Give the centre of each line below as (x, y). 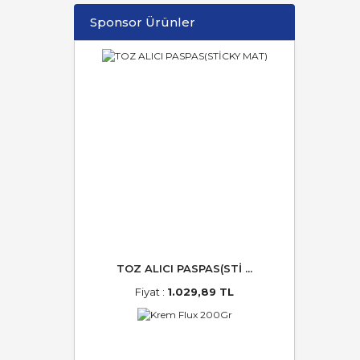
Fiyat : (151, 292)
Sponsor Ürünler (143, 22)
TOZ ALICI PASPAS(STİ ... (184, 268)
